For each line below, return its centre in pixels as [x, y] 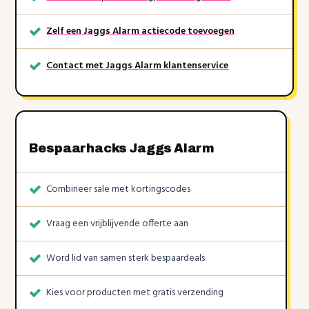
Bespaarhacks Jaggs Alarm [123, 149]
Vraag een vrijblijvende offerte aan [118, 224]
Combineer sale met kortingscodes [119, 190]
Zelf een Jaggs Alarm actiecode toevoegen [141, 32]
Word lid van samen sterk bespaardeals [126, 259]
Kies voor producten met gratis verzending [135, 293]
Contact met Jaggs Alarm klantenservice [138, 66]
